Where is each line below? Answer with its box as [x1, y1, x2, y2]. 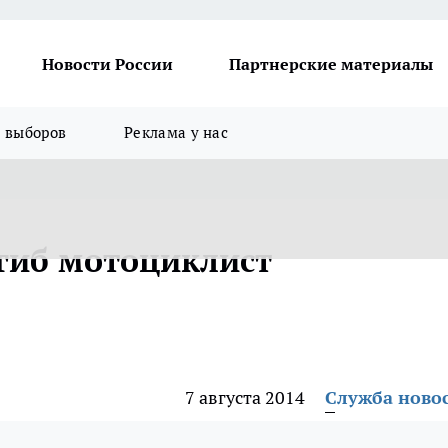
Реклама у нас [124, 123, 229, 142]
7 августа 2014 [185, 386, 305, 409]
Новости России [42, 53, 173, 74]
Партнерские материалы [229, 53, 433, 74]
